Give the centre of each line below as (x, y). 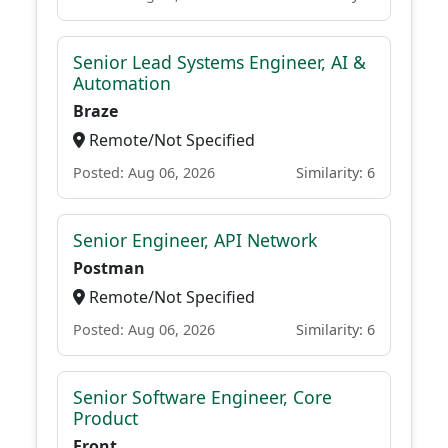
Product (105, 418)
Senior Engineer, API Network (195, 240)
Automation (122, 83)
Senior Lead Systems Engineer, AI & (219, 62)
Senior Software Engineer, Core (202, 397)
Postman (109, 268)
